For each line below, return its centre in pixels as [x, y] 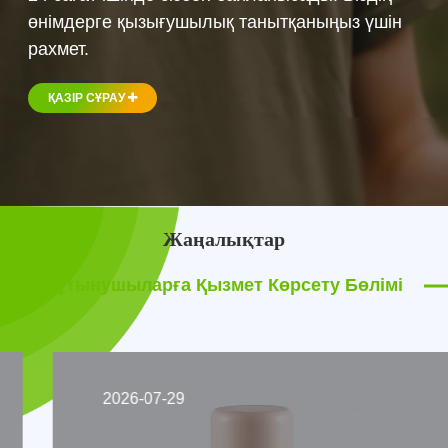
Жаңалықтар [224, 239]
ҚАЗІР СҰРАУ [88, 98]
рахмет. [59, 49]
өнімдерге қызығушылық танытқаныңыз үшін [215, 22]
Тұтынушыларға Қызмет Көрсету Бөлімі [224, 285]
